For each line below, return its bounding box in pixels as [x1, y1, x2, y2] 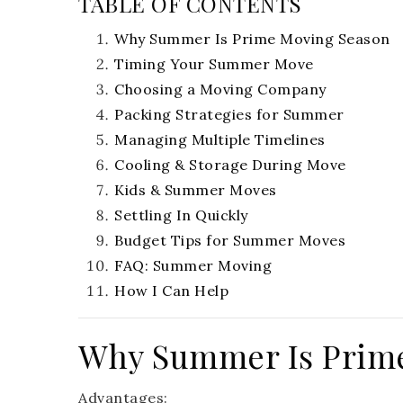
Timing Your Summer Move [114, 55, 314, 74]
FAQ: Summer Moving [114, 256, 272, 275]
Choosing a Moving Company [114, 80, 327, 99]
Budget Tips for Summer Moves [114, 231, 345, 250]
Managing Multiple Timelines [114, 130, 326, 149]
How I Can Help [114, 282, 228, 300]
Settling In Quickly [114, 206, 248, 225]
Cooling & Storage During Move [114, 156, 346, 175]
